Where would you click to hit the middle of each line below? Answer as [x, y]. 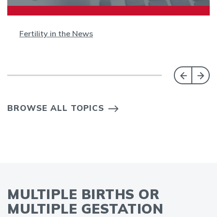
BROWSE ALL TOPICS [56, 108]
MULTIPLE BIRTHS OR [83, 194]
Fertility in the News [56, 33]
